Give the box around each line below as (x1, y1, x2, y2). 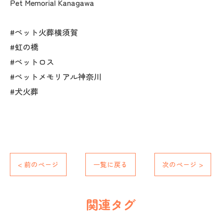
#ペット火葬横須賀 (10, 26, 78, 38)
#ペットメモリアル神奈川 (10, 70, 102, 82)
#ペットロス (10, 55, 54, 68)
